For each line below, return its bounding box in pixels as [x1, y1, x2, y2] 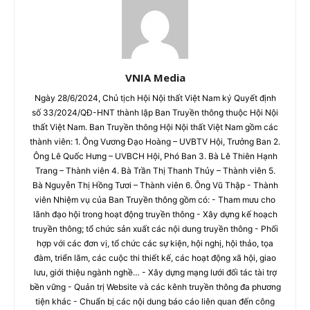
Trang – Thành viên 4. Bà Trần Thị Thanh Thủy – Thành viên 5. [35, 165, 275, 176]
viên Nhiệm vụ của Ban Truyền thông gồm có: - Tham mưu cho [35, 194, 275, 206]
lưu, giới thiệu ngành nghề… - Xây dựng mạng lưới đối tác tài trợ [33, 267, 277, 278]
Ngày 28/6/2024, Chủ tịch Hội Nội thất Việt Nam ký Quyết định [34, 93, 276, 104]
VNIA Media [125, 71, 185, 85]
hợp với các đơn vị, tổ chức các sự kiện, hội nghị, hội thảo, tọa [37, 238, 273, 249]
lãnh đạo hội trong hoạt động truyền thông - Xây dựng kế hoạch [33, 209, 277, 220]
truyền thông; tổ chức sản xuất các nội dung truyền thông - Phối [32, 224, 278, 235]
